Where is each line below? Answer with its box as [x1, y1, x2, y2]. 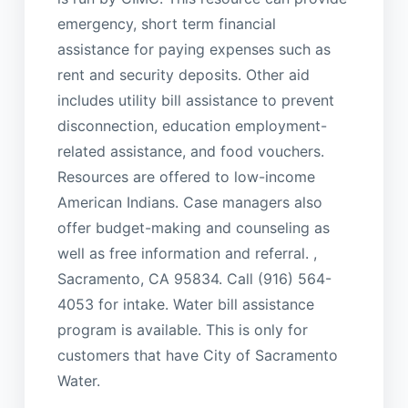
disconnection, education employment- [56, 117, 327, 136]
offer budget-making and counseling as [56, 219, 330, 238]
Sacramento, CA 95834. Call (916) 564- [56, 270, 331, 289]
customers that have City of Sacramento [56, 346, 338, 365]
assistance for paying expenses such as [56, 40, 331, 59]
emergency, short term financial [56, 15, 276, 34]
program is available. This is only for [56, 321, 308, 340]
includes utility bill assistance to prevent [56, 91, 334, 110]
